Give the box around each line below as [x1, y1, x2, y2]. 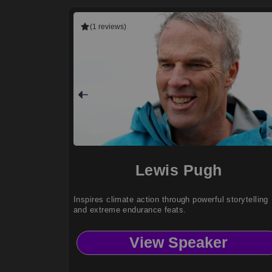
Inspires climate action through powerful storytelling [73, 194, 268, 204]
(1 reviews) [90, 22, 126, 31]
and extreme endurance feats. [73, 205, 186, 214]
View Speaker [129, 234, 228, 251]
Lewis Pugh [135, 161, 222, 178]
